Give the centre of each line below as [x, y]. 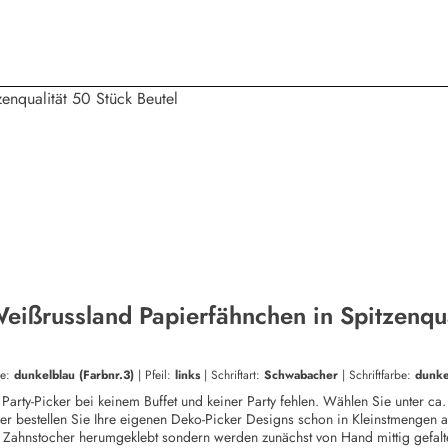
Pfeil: [160, 375]
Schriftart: [237, 375]
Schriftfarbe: [382, 375]
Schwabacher [303, 375]
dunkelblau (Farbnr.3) [76, 375]
